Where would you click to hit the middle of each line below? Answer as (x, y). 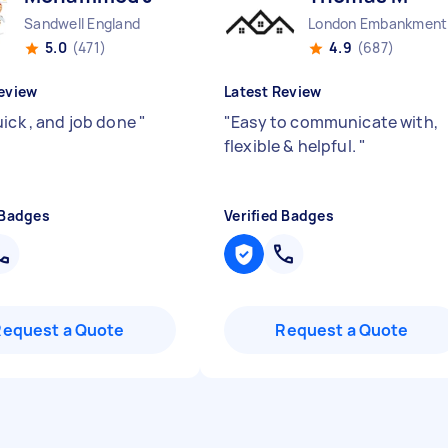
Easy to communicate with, (334, 122)
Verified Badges (279, 215)
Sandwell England (82, 23)
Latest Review (273, 91)
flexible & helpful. (292, 146)
